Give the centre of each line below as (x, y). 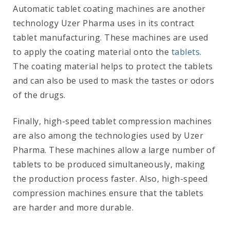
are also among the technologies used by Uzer (108, 135)
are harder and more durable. (73, 207)
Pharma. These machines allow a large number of (114, 150)
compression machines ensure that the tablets (108, 193)
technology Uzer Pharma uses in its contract (104, 23)
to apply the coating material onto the (92, 52)
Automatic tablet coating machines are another (109, 8)
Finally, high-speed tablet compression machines (112, 121)
